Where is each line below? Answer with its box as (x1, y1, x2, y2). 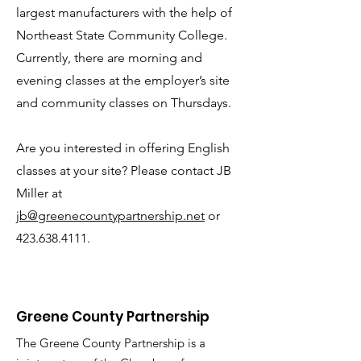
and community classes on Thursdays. (16, 95, 231, 110)
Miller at (16, 185, 62, 201)
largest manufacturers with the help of (16, 5, 232, 20)
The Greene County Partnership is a (16, 335, 205, 351)
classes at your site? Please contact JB (16, 163, 231, 178)
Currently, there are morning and (16, 50, 202, 65)
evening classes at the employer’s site (16, 73, 230, 88)
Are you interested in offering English (16, 140, 230, 156)
